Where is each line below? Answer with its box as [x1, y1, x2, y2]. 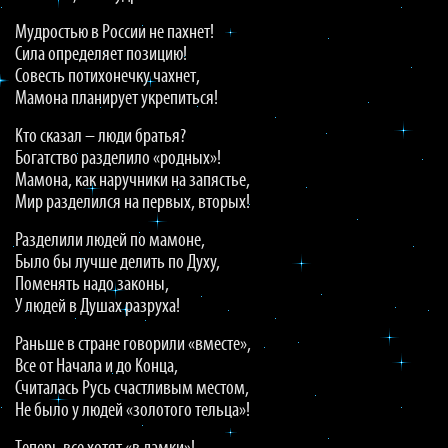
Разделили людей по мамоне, [15, 231, 205, 251]
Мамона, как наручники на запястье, [15, 171, 250, 191]
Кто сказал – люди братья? [15, 127, 186, 147]
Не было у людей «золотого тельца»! [15, 401, 250, 421]
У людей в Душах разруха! [15, 297, 180, 317]
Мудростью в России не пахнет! [15, 23, 214, 43]
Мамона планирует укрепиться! [15, 89, 218, 109]
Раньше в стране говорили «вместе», [15, 335, 251, 355]
